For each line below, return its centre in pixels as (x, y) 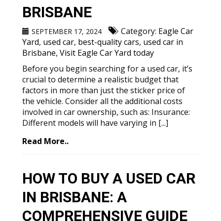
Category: (139, 31)
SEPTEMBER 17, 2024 (67, 31)
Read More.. (45, 141)
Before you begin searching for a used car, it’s (107, 69)
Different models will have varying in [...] (95, 123)
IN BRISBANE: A (74, 197)
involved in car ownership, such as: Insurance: (106, 112)
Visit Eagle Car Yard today (107, 53)
